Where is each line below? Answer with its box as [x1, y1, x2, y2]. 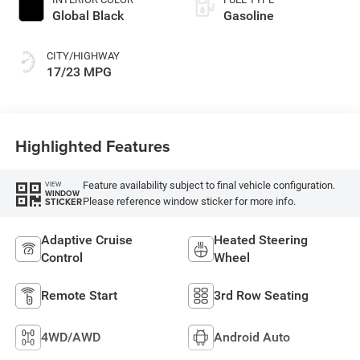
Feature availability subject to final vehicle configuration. [82, 178, 335, 191]
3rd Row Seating [214, 288, 309, 304]
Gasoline [223, 8, 274, 24]
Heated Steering [214, 232, 308, 248]
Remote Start [40, 288, 117, 304]
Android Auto [214, 329, 290, 346]
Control [40, 250, 83, 266]
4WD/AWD [40, 329, 100, 346]
